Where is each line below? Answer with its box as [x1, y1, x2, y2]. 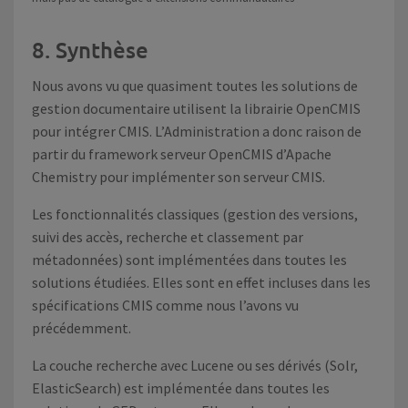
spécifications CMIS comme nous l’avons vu [32, 296, 299, 314]
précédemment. [32, 319, 131, 337]
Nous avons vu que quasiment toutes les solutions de [32, 76, 358, 95]
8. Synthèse [32, 36, 148, 64]
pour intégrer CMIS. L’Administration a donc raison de [32, 122, 362, 140]
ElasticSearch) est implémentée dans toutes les [32, 379, 330, 397]
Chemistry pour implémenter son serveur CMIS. [32, 168, 325, 186]
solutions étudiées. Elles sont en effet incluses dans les [32, 273, 371, 291]
